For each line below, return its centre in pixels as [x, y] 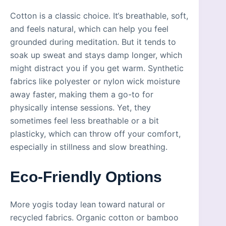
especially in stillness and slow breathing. [89, 147]
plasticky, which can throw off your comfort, [95, 133]
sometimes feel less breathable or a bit [84, 120]
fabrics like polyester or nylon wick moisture [95, 81]
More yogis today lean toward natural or [88, 204]
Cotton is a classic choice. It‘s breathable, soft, [99, 15]
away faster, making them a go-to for [82, 94]
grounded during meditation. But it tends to [93, 42]
